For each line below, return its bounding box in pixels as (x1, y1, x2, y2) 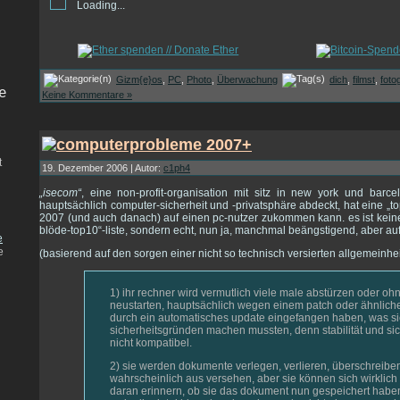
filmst (353, 74, 375, 86)
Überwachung (217, 74, 278, 86)
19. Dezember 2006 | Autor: (42, 162, 163, 173)
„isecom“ (39, 186, 81, 199)
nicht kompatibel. (110, 336, 192, 349)
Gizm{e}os (116, 74, 162, 86)
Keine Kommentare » (42, 89, 132, 101)
